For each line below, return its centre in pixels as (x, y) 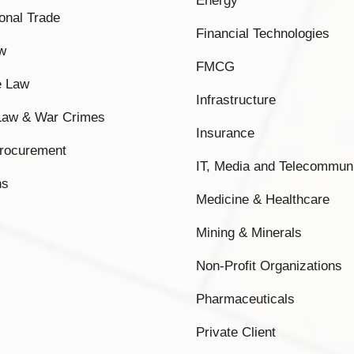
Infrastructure (236, 100)
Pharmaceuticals (245, 299)
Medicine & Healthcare (263, 200)
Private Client (236, 332)
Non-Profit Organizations (269, 266)
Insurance (225, 133)
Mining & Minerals (249, 233)
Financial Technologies (263, 34)
